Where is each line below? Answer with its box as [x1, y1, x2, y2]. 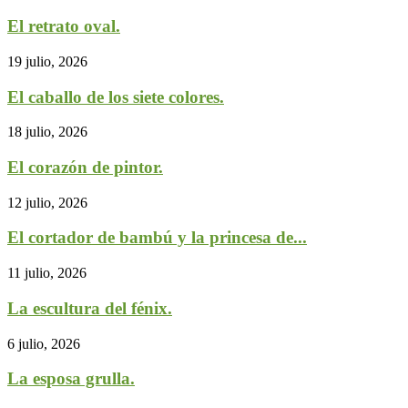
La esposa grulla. [7, 369, 135, 389]
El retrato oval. [7, 16, 120, 36]
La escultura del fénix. [7, 298, 172, 318]
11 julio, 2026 [7, 265, 87, 281]
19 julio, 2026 [7, 53, 87, 69]
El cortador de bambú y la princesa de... [7, 228, 307, 248]
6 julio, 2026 [7, 335, 80, 352]
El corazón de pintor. [7, 158, 163, 178]
